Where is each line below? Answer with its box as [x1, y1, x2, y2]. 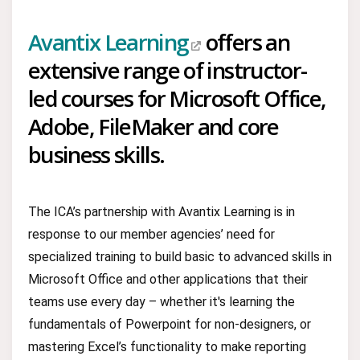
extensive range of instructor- [28, 55, 307, 85]
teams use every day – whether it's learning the [28, 294, 295, 309]
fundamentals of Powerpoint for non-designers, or [28, 317, 311, 332]
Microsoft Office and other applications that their [28, 272, 308, 287]
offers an [201, 27, 289, 57]
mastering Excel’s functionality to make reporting [28, 339, 306, 354]
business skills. [28, 139, 165, 170]
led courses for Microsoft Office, [28, 83, 326, 113]
